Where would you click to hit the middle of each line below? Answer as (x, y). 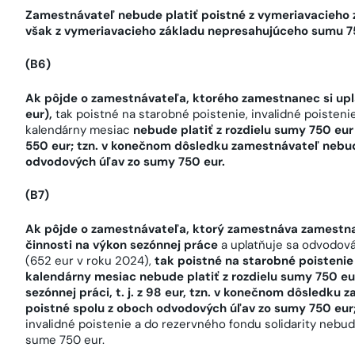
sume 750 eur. (65, 340)
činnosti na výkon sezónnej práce (122, 244)
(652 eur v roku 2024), (90, 260)
